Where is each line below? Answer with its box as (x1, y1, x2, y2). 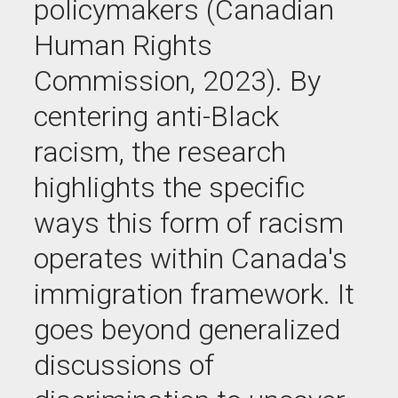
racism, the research (34, 135, 286, 169)
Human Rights (34, 28, 212, 62)
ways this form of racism (34, 206, 344, 240)
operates (34, 242, 143, 275)
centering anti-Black (34, 99, 279, 133)
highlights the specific (34, 171, 305, 204)
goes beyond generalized (34, 313, 340, 346)
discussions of (34, 348, 214, 382)
